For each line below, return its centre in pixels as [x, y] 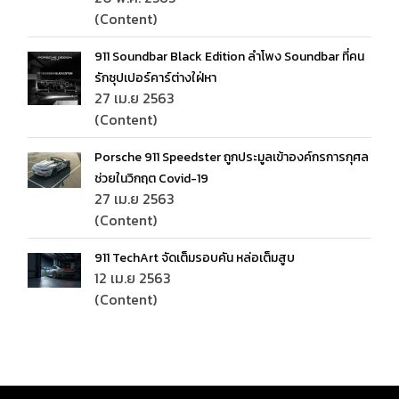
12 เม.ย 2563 [133, 278]
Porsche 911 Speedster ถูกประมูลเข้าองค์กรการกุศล [232, 157]
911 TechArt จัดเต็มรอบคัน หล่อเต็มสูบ [195, 258]
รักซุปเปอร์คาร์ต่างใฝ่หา [155, 78]
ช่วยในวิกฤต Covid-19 [151, 179]
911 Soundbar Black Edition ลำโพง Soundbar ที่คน [229, 57]
